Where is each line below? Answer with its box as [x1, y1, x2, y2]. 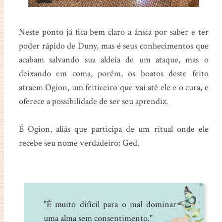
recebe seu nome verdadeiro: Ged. [18, 137, 139, 149]
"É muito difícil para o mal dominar [43, 198, 176, 210]
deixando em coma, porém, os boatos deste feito [18, 67, 209, 79]
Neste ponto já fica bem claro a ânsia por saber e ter [18, 26, 209, 38]
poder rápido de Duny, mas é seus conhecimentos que [18, 40, 209, 52]
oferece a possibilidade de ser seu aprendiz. [18, 95, 168, 107]
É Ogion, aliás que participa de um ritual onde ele [18, 123, 209, 135]
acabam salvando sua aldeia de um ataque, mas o [18, 54, 209, 65]
